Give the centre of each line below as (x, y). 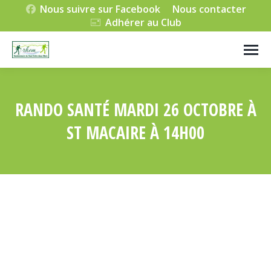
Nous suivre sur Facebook (100, 9)
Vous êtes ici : (166, 152)
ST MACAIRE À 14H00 (135, 132)
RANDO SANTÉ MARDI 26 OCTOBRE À (135, 109)
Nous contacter (210, 9)
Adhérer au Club (143, 22)
